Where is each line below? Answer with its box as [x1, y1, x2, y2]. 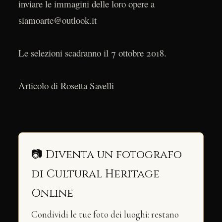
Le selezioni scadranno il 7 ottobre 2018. [18, 46, 166, 59]
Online [31, 186, 73, 201]
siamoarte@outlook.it [18, 13, 97, 26]
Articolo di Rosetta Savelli [18, 79, 114, 92]
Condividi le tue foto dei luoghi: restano [31, 209, 179, 221]
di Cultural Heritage [31, 166, 160, 182]
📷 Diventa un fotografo [31, 147, 182, 163]
